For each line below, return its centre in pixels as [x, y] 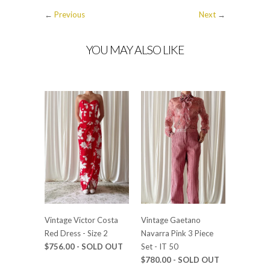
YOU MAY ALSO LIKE [135, 50]
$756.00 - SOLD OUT [84, 246]
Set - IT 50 [160, 246]
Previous [70, 15]
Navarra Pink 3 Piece [177, 233]
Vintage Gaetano [171, 220]
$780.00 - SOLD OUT [180, 259]
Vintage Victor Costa [81, 220]
